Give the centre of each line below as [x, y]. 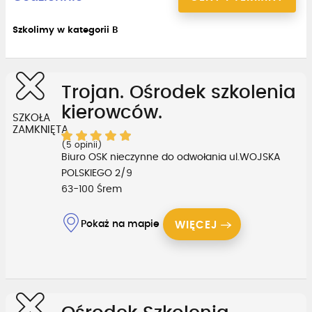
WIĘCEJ [196, 225]
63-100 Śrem [92, 189]
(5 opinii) [82, 145]
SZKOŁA [31, 118]
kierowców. [112, 112]
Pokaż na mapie [120, 224]
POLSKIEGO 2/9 [97, 173]
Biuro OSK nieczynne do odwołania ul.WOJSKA [171, 157]
